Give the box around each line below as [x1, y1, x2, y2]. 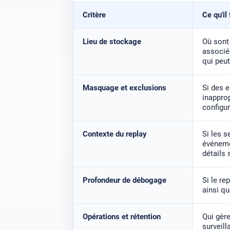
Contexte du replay [82, 129, 147, 139]
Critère [82, 10, 106, 20]
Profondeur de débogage [82, 176, 166, 185]
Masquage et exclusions [82, 83, 166, 93]
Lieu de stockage [82, 37, 141, 47]
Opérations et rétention [82, 212, 161, 222]
